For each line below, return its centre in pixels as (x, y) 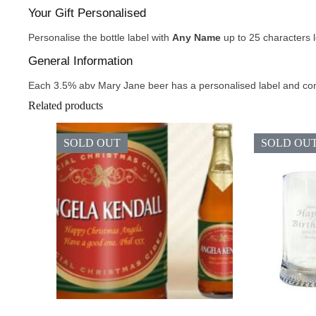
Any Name (196, 38)
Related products (66, 106)
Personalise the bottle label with (100, 38)
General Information (80, 61)
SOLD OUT (92, 142)
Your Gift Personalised (87, 13)
